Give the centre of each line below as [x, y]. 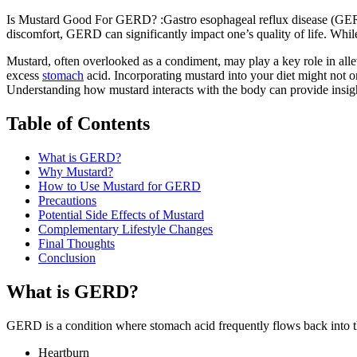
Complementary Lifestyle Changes [126, 229]
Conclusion [67, 257]
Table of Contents [78, 123]
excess [24, 76]
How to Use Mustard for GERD [120, 186]
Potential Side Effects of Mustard [121, 214]
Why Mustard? [76, 171]
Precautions [67, 200]
